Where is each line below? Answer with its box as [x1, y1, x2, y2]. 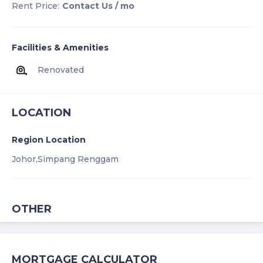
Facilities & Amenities [12, 42, 109, 53]
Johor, [12, 153, 38, 164]
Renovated [38, 65, 84, 76]
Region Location [12, 134, 86, 145]
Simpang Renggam [38, 153, 119, 164]
